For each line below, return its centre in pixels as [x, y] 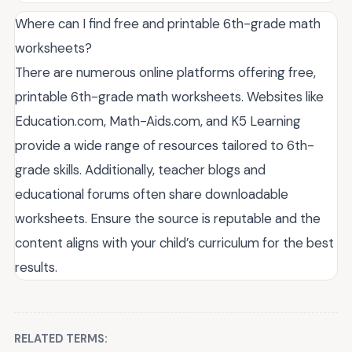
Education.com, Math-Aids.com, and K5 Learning [158, 121]
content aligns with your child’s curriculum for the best [174, 242]
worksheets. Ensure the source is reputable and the [168, 218]
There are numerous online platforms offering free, [165, 72]
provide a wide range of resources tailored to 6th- [165, 145]
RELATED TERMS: [61, 338]
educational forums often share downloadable [152, 194]
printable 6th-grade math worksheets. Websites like [169, 96]
